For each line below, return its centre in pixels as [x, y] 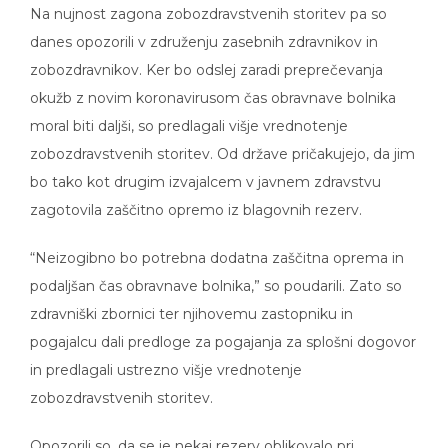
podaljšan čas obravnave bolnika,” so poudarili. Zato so [216, 271]
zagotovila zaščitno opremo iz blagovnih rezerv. [196, 195]
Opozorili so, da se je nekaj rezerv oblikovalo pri [192, 431]
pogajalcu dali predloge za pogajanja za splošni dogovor [223, 327]
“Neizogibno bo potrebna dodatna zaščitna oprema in [217, 243]
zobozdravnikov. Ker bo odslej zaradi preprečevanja [206, 55]
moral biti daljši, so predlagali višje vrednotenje [189, 111]
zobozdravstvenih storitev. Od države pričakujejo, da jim [222, 139]
